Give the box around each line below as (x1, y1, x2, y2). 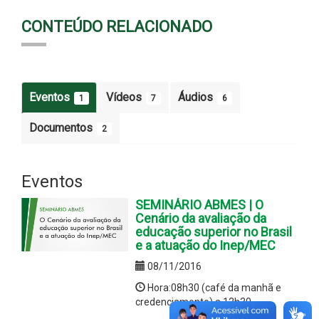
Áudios (178, 90, 216, 104)
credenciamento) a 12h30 (135, 296, 251, 308)
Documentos (29, 120, 95, 135)
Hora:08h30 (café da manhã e (145, 281, 281, 293)
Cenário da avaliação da (135, 210, 266, 226)
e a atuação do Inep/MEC (135, 237, 276, 253)
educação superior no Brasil (135, 224, 292, 239)
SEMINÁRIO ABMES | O (135, 197, 263, 212)
